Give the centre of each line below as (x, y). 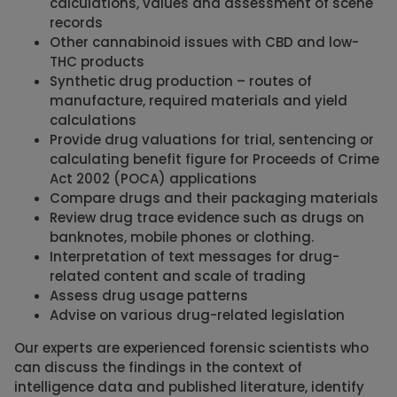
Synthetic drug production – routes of (181, 81)
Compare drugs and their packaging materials (214, 198)
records (76, 22)
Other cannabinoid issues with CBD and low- (204, 42)
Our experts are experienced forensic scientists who (191, 347)
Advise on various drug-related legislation (197, 315)
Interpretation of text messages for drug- (195, 256)
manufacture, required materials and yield (198, 100)
